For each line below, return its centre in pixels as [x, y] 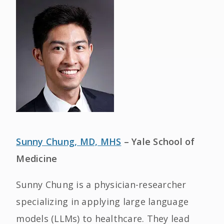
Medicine [37, 158]
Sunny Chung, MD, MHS [69, 141]
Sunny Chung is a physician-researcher [101, 184]
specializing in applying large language [102, 201]
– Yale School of [158, 141]
